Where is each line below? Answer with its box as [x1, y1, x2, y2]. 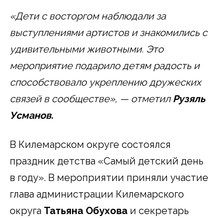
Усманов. [10, 109, 54, 121]
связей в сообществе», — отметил [10, 92, 173, 105]
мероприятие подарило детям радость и [10, 59, 200, 72]
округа [10, 204, 44, 217]
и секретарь [127, 204, 189, 217]
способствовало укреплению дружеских [10, 76, 201, 88]
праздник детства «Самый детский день [10, 155, 203, 167]
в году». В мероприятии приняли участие [10, 171, 208, 183]
